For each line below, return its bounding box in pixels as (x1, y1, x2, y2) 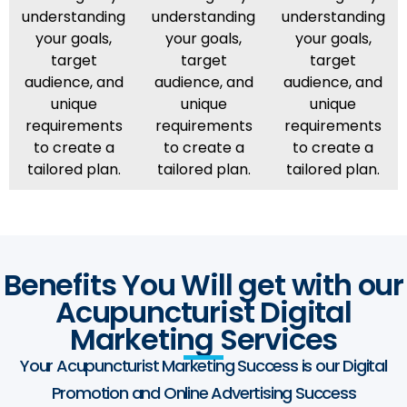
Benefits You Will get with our (4, 264, 403, 306)
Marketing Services (69, 319, 338, 361)
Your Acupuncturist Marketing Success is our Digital (20, 353, 387, 377)
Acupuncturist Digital (55, 292, 352, 333)
